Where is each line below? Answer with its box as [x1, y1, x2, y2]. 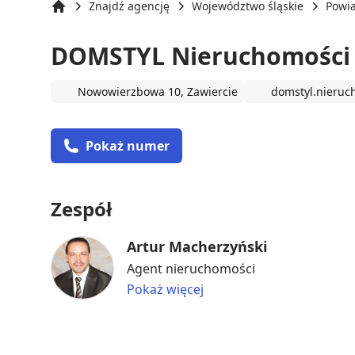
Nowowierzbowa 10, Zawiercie [78, 83, 238, 99]
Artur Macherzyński [127, 236, 267, 256]
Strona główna [50, 13, 127, 29]
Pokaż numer [86, 136, 170, 155]
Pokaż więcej [127, 280, 204, 298]
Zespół [51, 195, 112, 222]
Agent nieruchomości [127, 259, 255, 277]
